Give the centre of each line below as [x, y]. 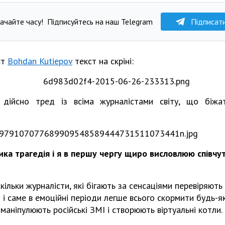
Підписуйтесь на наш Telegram [100, 21]
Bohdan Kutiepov [40, 61]
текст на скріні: [103, 61]
